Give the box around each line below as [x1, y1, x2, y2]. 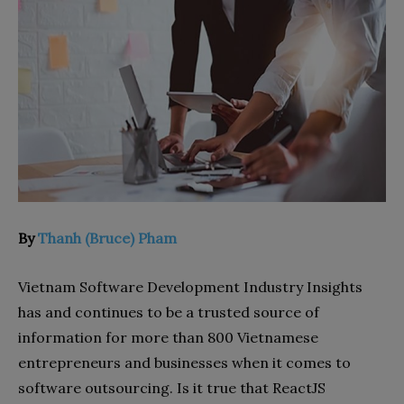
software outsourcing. [18, 378, 173, 397]
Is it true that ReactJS [173, 378, 326, 397]
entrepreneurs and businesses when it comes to [18, 353, 351, 372]
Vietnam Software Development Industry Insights [18, 277, 363, 296]
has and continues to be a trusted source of [18, 302, 319, 321]
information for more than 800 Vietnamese [18, 327, 318, 346]
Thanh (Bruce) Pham [38, 228, 177, 247]
